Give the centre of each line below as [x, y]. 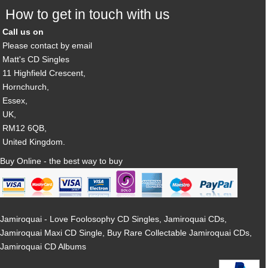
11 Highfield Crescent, [44, 73]
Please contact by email [48, 46]
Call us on [23, 32]
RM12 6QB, [25, 128]
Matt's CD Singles [36, 60]
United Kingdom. [34, 142]
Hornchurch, [26, 87]
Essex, [15, 101]
